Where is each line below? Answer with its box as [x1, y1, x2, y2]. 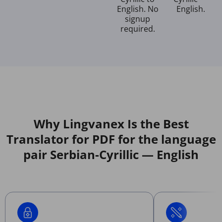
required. [120, 23, 155, 34]
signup [125, 13, 150, 24]
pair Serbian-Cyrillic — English [23, 146, 199, 163]
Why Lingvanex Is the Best [33, 115, 189, 132]
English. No [116, 3, 159, 14]
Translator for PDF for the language [6, 130, 216, 147]
